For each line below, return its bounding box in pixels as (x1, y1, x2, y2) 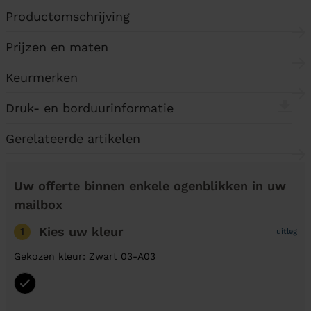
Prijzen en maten (6, 40, 108, 54)
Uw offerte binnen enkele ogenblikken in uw (14, 178, 286, 193)
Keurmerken (6, 70, 78, 85)
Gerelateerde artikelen (6, 131, 140, 146)
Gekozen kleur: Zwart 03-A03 (14, 251, 155, 262)
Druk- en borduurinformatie (6, 101, 174, 115)
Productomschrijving (6, 9, 130, 24)
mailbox (14, 197, 62, 212)
